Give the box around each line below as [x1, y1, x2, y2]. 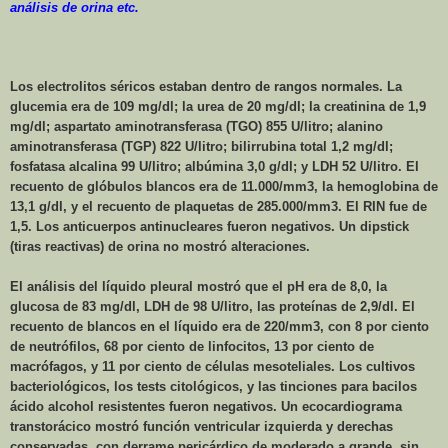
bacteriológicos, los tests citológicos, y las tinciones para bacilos [10, 379, 417, 395]
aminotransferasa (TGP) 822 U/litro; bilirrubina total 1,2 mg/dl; [10, 139, 393, 155]
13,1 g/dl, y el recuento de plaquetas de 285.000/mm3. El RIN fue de [10, 199, 427, 215]
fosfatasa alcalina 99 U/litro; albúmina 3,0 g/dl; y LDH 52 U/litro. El [10, 159, 419, 175]
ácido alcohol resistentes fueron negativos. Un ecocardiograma [10, 399, 402, 415]
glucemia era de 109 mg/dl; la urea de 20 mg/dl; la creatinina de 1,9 [10, 99, 426, 115]
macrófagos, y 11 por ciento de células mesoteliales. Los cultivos [10, 359, 415, 375]
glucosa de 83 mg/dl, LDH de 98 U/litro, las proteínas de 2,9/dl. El [10, 299, 415, 315]
